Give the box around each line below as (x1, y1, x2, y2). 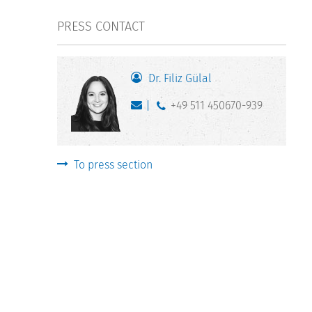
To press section (74, 157, 153, 171)
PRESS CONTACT (57, 19, 145, 35)
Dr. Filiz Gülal (148, 71, 212, 85)
